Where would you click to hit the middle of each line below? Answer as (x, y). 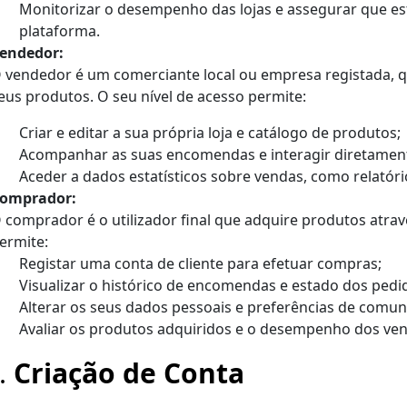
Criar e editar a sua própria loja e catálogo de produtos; (210, 133)
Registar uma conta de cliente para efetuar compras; (200, 264)
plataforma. (60, 31)
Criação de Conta (129, 373)
